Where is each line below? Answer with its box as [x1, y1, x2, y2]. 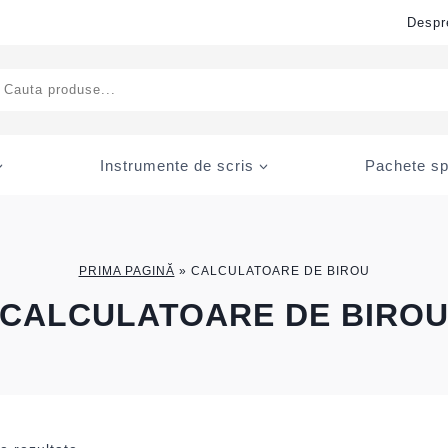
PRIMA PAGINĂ [78, 263, 175, 278]
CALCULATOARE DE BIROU [190, 263, 370, 278]
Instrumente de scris [100, 156, 254, 174]
